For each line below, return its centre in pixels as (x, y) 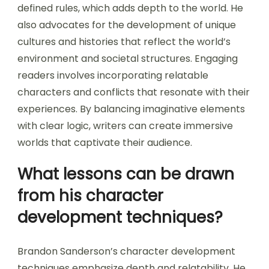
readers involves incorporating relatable (113, 76)
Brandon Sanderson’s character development (126, 252)
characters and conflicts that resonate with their (134, 92)
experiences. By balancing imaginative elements (131, 109)
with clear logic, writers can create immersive (125, 126)
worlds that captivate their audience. (105, 143)
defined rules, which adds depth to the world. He (130, 8)
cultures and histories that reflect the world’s (124, 42)
